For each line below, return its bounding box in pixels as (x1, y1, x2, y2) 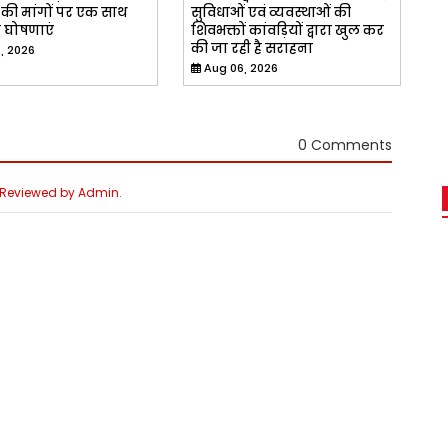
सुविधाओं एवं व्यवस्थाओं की (190, 2, 351, 22)
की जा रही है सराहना (190, 38, 313, 58)
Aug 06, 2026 (203, 59, 278, 76)
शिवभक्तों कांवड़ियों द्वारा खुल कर (190, 20, 384, 40)
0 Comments (297, 135, 392, 156)
